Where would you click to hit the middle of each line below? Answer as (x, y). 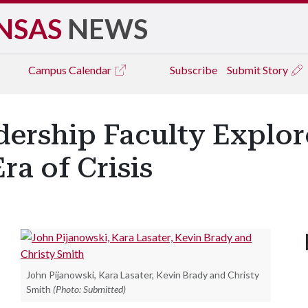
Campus (48, 70)
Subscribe (194, 70)
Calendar (91, 70)
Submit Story (258, 70)
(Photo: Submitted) (89, 289)
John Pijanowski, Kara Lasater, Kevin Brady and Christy (143, 275)
